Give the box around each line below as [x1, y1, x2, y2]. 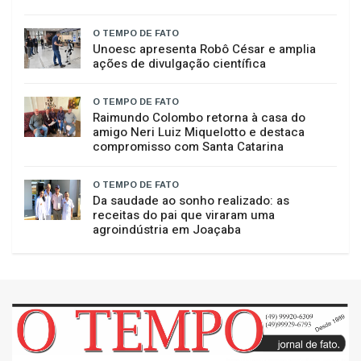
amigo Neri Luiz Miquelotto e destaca [93, 123, 305, 142]
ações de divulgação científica [93, 55, 266, 73]
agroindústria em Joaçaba [93, 221, 241, 239]
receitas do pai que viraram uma [93, 206, 275, 225]
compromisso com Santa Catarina [93, 138, 284, 156]
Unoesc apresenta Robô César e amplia [93, 40, 316, 59]
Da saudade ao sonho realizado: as [93, 192, 289, 210]
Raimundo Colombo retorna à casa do [93, 109, 305, 127]
